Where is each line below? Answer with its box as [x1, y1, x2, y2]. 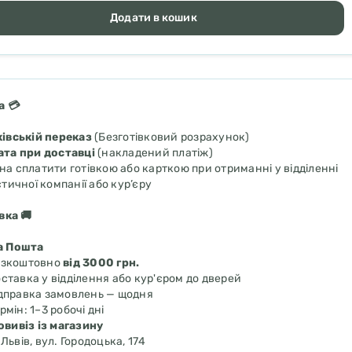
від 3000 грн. [63, 256, 140, 269]
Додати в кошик [110, 11, 197, 24]
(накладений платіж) [94, 146, 213, 159]
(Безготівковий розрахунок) [91, 130, 250, 144]
